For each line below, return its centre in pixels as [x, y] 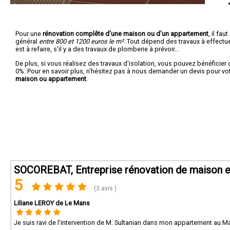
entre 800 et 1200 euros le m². [82, 41]
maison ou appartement [51, 79]
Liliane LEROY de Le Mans [52, 203]
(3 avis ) [105, 188]
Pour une [29, 33]
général [27, 41]
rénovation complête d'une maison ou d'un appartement [126, 33]
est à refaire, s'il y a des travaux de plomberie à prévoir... [97, 49]
